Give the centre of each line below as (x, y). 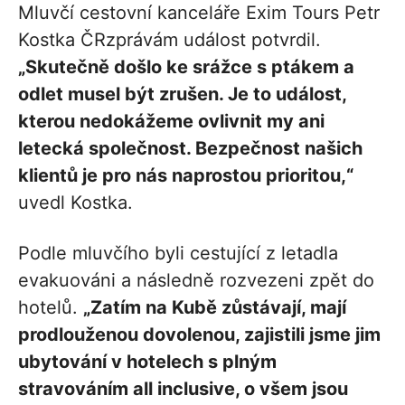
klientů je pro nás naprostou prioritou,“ (186, 176)
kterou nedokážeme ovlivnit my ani (171, 122)
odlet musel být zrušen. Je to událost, (182, 94)
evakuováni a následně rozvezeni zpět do (196, 281)
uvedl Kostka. (75, 203)
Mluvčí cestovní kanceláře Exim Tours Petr (199, 13)
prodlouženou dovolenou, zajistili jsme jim (199, 335)
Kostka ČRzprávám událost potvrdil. (170, 40)
